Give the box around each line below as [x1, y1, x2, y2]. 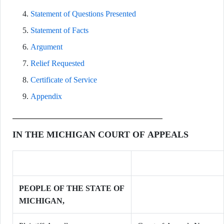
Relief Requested [30, 59, 84, 67]
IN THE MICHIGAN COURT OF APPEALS [12, 129, 188, 139]
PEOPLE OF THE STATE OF [19, 184, 124, 192]
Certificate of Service [30, 75, 97, 84]
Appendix [30, 92, 62, 100]
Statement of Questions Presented [30, 9, 136, 18]
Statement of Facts [30, 26, 88, 34]
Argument [30, 42, 62, 51]
